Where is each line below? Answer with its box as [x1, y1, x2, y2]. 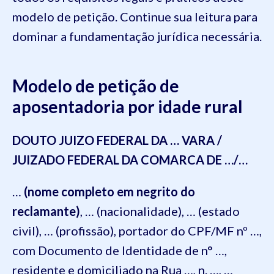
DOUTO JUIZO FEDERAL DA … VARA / [12, 133, 222, 147]
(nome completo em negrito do [24, 184, 195, 199]
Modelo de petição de [12, 75, 179, 96]
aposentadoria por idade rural [12, 96, 243, 117]
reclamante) [12, 204, 80, 218]
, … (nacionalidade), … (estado [80, 204, 240, 218]
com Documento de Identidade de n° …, [12, 243, 227, 257]
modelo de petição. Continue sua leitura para [12, 9, 257, 24]
